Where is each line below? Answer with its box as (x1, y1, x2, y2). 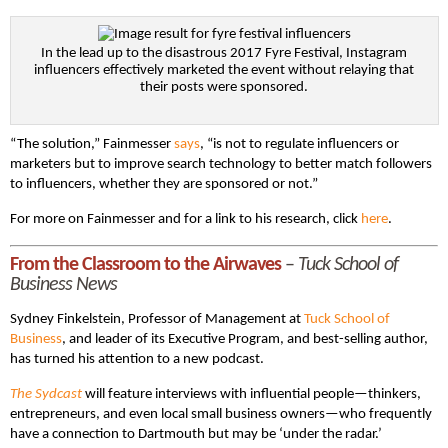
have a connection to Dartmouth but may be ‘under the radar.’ (10, 426, 382, 442)
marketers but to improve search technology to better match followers (10, 157, 432, 173)
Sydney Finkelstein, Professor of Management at (10, 311, 304, 327)
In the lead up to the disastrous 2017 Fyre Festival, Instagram (41, 46, 408, 62)
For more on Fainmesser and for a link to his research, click (10, 212, 361, 228)
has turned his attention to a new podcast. (10, 351, 264, 367)
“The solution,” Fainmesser (10, 137, 174, 153)
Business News (10, 274, 117, 295)
